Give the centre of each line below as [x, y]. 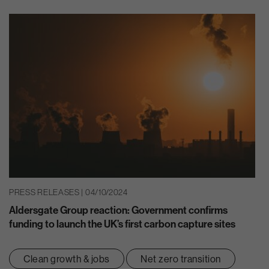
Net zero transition [181, 258]
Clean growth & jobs [67, 258]
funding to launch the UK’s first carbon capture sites [122, 223]
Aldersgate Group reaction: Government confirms [118, 210]
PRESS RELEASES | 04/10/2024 [68, 192]
